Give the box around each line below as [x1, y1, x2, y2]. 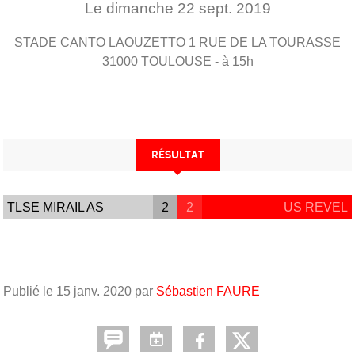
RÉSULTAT [151, 147, 204, 162]
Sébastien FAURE [156, 284, 260, 299]
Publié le [3, 284, 56, 299]
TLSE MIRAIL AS [7, 200, 104, 214]
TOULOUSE [140, 54, 212, 68]
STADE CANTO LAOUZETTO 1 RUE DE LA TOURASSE [14, 35, 341, 49]
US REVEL [283, 200, 348, 214]
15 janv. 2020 [56, 284, 132, 299]
